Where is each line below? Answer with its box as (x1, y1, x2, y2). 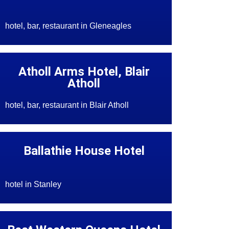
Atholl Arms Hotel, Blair (18, 64, 150, 79)
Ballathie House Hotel (23, 144, 145, 158)
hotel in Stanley (5, 180, 62, 189)
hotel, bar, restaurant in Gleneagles (5, 21, 132, 31)
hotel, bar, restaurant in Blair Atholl (5, 101, 129, 110)
